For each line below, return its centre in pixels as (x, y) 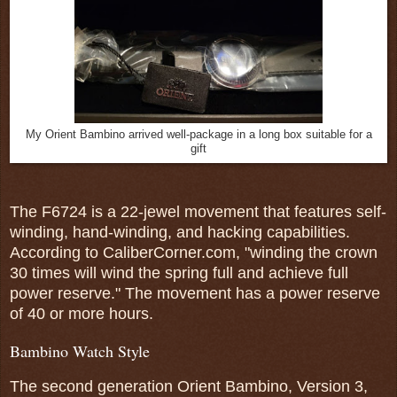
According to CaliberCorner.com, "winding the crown (194, 252)
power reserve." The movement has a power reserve (195, 293)
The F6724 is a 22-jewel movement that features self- (198, 211)
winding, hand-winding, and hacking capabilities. (180, 232)
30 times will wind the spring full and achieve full (179, 272)
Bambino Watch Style (80, 350)
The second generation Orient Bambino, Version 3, (189, 386)
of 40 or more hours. (84, 313)
